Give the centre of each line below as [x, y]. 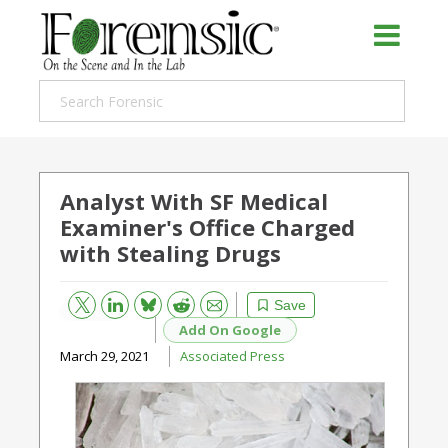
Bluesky [140, 300]
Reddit [173, 301]
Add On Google [230, 329]
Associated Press [232, 356]
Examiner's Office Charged [207, 227]
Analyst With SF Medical [194, 201]
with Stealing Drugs [170, 253]
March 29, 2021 [104, 356]
